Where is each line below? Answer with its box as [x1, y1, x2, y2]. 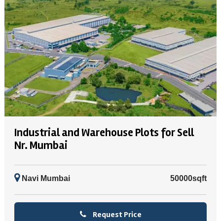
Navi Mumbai [20, 174, 70, 183]
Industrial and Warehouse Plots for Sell [14, 126, 194, 139]
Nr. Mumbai [14, 139, 68, 152]
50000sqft [170, 174, 207, 183]
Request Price [91, 210, 142, 220]
